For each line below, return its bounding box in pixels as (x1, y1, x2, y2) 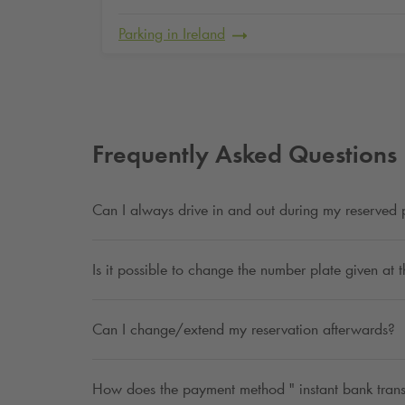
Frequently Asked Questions (92, 138, 397, 170)
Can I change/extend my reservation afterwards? (92, 319, 395, 340)
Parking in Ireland (118, 24, 225, 44)
